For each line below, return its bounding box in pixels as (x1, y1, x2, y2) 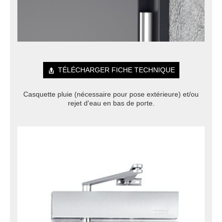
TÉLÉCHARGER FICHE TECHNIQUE (57, 66, 175, 74)
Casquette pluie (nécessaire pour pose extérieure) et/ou (23, 90, 199, 99)
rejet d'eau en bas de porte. (67, 99, 155, 108)
